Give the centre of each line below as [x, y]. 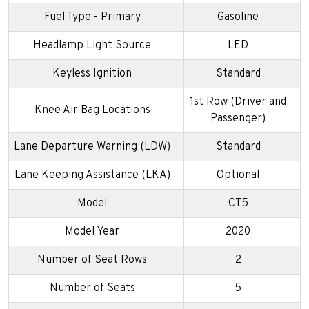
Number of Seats [92, 288]
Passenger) [238, 118]
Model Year [92, 231]
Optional [238, 175]
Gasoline [238, 17]
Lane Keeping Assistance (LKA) [92, 175]
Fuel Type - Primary [92, 17]
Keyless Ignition [92, 73]
